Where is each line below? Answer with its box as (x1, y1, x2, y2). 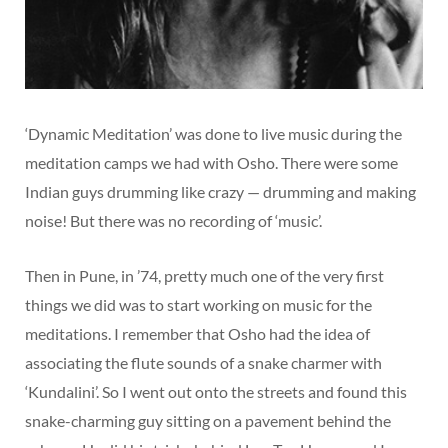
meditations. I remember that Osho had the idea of (25, 324, 370, 344)
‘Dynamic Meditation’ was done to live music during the (25, 124, 402, 144)
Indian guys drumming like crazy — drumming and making (25, 182, 416, 202)
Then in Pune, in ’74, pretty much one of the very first (25, 266, 384, 286)
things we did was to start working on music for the (25, 295, 372, 315)
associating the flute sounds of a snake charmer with (25, 353, 382, 373)
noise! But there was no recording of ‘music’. (25, 211, 322, 231)
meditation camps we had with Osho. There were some (25, 153, 398, 173)
